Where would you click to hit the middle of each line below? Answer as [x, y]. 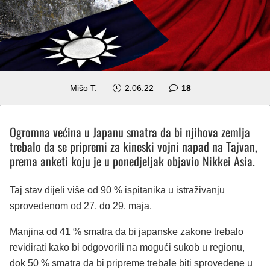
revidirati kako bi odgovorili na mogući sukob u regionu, [127, 248]
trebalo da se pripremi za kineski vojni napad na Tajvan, [133, 146]
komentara [212, 87]
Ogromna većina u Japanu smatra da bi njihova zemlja [130, 132]
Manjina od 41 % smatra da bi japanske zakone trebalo [127, 232]
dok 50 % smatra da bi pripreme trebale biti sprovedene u [131, 263]
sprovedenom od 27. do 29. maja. [81, 206]
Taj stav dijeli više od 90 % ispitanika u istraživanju [117, 190]
